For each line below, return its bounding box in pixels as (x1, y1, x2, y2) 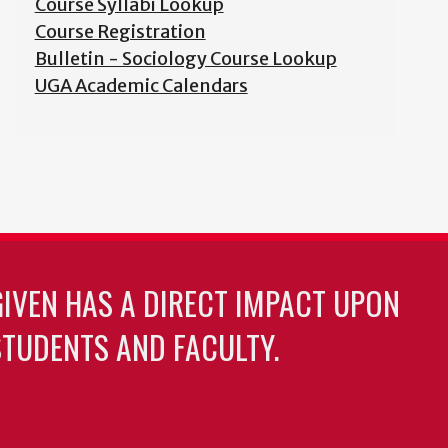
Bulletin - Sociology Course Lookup (34, 47, 337, 70)
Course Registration (34, 20, 206, 43)
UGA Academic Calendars (34, 74, 248, 97)
